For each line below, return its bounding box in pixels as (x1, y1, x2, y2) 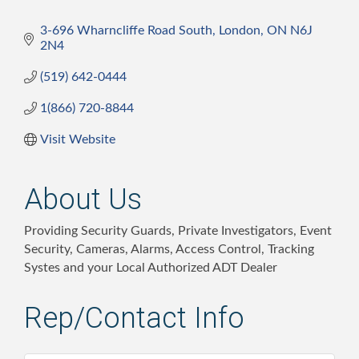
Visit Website (40, 132, 115, 146)
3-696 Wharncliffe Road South (40, 23, 212, 37)
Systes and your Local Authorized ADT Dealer (24, 260, 277, 274)
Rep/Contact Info (24, 301, 244, 335)
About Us (24, 182, 142, 216)
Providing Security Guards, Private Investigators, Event (24, 224, 332, 237)
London (219, 23, 260, 37)
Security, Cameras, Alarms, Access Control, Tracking (24, 242, 314, 256)
